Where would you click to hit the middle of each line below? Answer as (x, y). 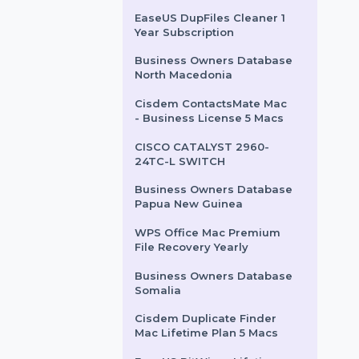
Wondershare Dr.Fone (212, 30)
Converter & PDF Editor (214, 108)
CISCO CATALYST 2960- (217, 292)
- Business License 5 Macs (225, 262)
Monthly (169, 123)
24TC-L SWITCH (194, 308)
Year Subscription (198, 169)
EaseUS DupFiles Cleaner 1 (226, 154)
